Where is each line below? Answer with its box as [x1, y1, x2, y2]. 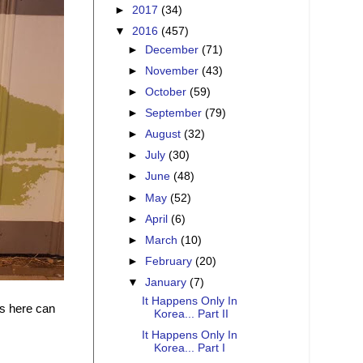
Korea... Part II [153, 307, 228, 320]
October [145, 85, 190, 98]
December [145, 43, 203, 56]
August [145, 128, 185, 141]
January [145, 276, 190, 289]
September [145, 107, 206, 120]
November [145, 64, 203, 77]
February [145, 254, 196, 267]
